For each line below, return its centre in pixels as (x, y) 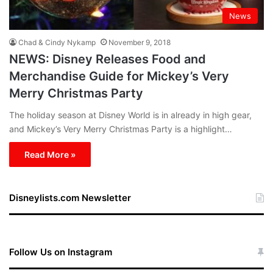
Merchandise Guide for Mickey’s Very (119, 76)
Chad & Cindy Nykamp (57, 42)
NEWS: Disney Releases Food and (108, 59)
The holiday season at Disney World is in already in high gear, (130, 115)
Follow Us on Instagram (61, 252)
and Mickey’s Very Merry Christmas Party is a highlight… (121, 129)
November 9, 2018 (140, 42)
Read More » (50, 154)
